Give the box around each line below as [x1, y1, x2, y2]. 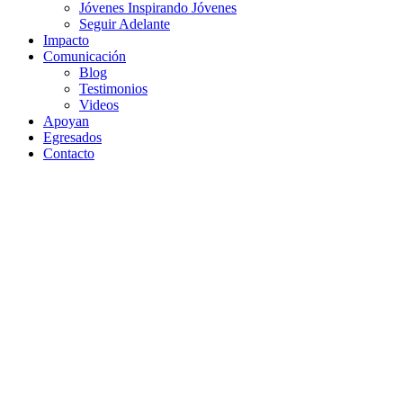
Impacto [43, 32, 89, 48]
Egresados [43, 130, 102, 145]
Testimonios [79, 81, 148, 96]
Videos [79, 97, 119, 112]
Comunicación [43, 49, 126, 64]
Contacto [43, 146, 94, 161]
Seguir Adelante [79, 16, 170, 31]
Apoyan [43, 113, 89, 129]
